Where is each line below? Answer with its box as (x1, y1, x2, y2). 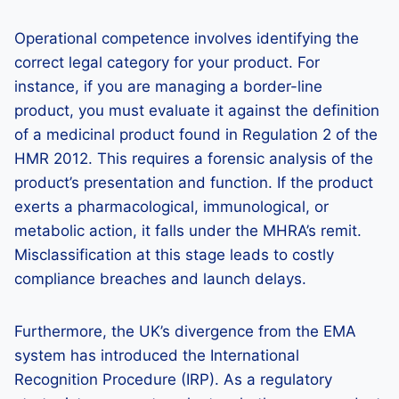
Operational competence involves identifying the (14, 29, 359, 47)
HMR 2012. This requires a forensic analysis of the (14, 150, 373, 167)
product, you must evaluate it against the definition (14, 102, 379, 119)
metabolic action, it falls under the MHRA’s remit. (14, 222, 362, 240)
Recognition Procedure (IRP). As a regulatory (14, 370, 332, 388)
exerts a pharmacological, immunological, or (14, 198, 329, 216)
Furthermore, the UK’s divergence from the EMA (14, 322, 356, 340)
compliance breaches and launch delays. (14, 270, 306, 288)
